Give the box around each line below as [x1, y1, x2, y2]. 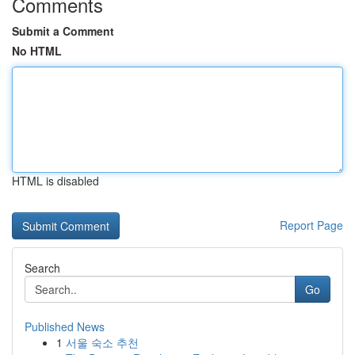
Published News [25, 319, 105, 334]
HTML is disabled [12, 173, 99, 189]
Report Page [280, 217, 343, 233]
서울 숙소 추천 [66, 334, 139, 350]
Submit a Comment [12, 23, 114, 39]
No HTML [12, 43, 62, 59]
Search [25, 260, 60, 276]
